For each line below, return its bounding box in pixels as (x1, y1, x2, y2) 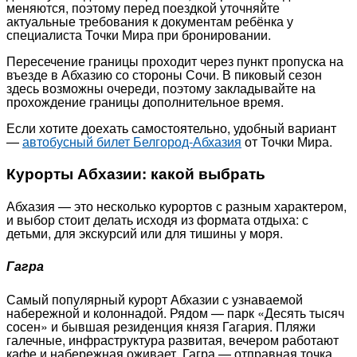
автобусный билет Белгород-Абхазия (22, 131, 241, 151)
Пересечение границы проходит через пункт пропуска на (6, 51, 343, 70)
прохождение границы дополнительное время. (6, 92, 284, 111)
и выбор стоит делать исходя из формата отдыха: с (6, 210, 308, 229)
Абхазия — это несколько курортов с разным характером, (6, 197, 347, 215)
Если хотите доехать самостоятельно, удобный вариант (6, 118, 336, 137)
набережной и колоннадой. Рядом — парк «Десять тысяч (6, 303, 344, 322)
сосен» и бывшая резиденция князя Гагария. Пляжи (6, 316, 316, 335)
